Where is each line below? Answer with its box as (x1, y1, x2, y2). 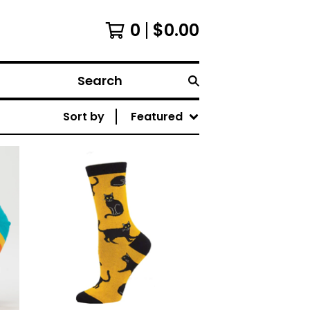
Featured (131, 109, 183, 125)
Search (71, 80, 110, 95)
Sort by (63, 109, 104, 125)
